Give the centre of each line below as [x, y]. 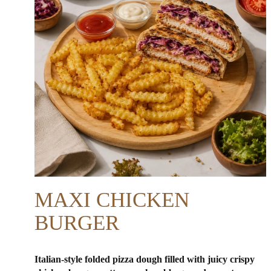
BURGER [77, 223]
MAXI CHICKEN [112, 200]
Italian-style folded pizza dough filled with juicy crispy [145, 259]
